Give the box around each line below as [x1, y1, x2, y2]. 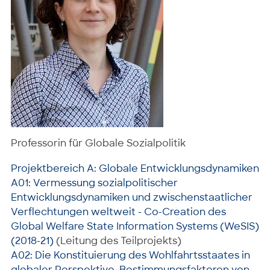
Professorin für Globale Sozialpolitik [11, 136, 186, 149]
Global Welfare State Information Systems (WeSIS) [11, 219, 259, 233]
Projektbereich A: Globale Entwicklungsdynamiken [11, 162, 259, 175]
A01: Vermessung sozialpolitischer [11, 176, 178, 189]
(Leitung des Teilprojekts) [54, 234, 181, 247]
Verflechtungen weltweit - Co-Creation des [11, 205, 226, 218]
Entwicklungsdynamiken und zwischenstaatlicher [11, 190, 253, 204]
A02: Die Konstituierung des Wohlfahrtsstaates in [11, 248, 250, 262]
